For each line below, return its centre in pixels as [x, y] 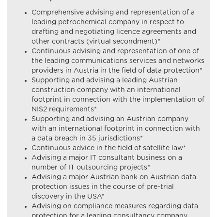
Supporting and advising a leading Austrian [105, 80]
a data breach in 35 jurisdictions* [87, 138]
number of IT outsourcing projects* [91, 167]
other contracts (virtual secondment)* [96, 41]
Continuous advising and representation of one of [115, 51]
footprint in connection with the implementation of [118, 100]
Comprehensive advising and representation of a [113, 12]
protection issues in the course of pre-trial [103, 187]
